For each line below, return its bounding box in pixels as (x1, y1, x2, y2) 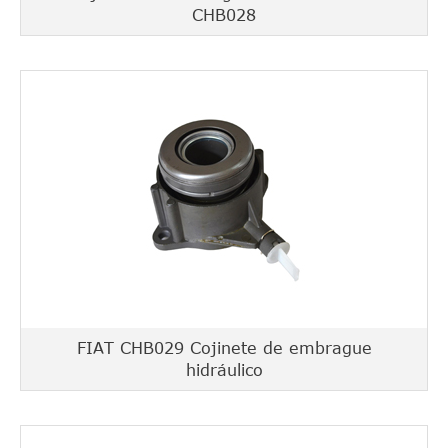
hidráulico (185, 361, 263, 379)
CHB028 (192, 6, 256, 24)
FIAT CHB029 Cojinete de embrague (76, 339, 372, 357)
